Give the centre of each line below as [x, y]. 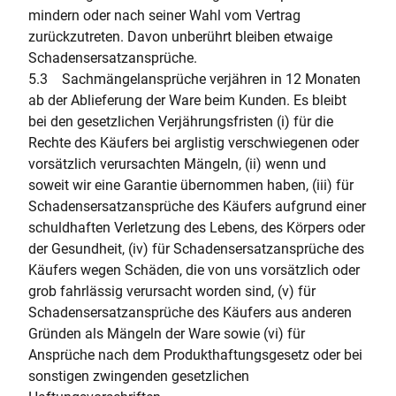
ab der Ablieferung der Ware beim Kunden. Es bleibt [187, 100]
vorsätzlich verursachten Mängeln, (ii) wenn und [177, 164]
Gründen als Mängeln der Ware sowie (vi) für [167, 334]
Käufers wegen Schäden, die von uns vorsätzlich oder [194, 270]
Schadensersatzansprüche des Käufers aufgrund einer [197, 206]
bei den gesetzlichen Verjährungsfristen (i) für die [181, 122]
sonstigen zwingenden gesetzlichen [139, 376]
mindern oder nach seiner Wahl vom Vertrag [164, 15]
